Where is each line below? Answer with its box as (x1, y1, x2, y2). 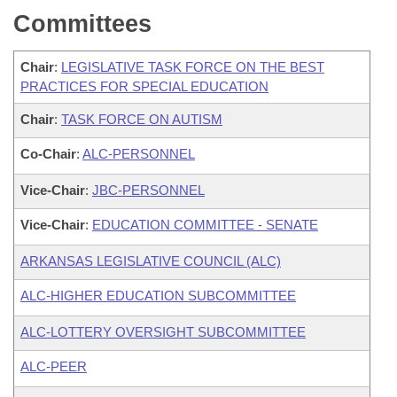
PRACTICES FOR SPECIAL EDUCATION (20, 79, 269, 94)
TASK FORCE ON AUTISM (61, 112, 222, 127)
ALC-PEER (20, 359, 87, 374)
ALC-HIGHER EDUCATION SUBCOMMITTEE (20, 288, 296, 303)
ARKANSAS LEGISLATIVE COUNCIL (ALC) (20, 253, 281, 269)
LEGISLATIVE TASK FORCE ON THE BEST (61, 59, 324, 74)
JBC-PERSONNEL (92, 183, 205, 198)
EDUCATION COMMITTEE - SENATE (92, 217, 318, 232)
